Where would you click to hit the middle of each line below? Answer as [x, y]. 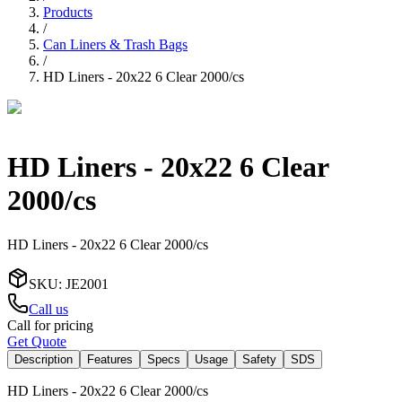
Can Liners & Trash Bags [115, 44]
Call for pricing [50, 325]
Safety [259, 359]
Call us [48, 309]
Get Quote [37, 341]
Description [44, 359]
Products [68, 12]
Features [110, 359]
